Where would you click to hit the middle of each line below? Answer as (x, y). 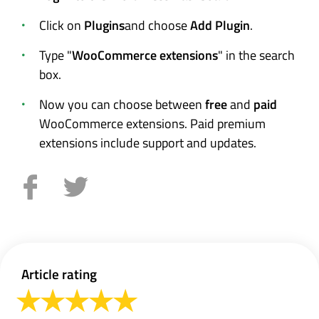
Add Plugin (220, 25)
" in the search (256, 55)
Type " (56, 55)
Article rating (59, 273)
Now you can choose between (122, 104)
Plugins (104, 25)
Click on (62, 25)
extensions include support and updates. (148, 142)
